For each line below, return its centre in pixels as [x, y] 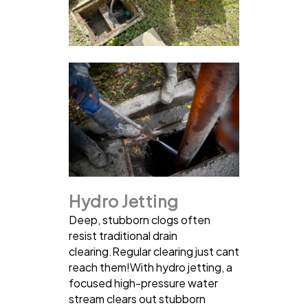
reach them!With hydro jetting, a [151, 267]
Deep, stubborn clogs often [140, 219]
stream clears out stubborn [137, 298]
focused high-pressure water [143, 283]
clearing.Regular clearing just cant [154, 251]
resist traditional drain [123, 235]
